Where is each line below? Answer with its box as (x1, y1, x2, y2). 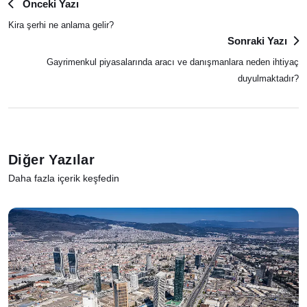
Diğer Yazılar (8, 151, 95, 167)
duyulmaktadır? (238, 73, 299, 84)
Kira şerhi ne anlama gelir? (8, 19, 114, 30)
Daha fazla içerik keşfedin (8, 172, 119, 184)
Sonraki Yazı (228, 34, 287, 47)
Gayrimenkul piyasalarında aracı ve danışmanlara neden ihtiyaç (47, 56, 299, 67)
